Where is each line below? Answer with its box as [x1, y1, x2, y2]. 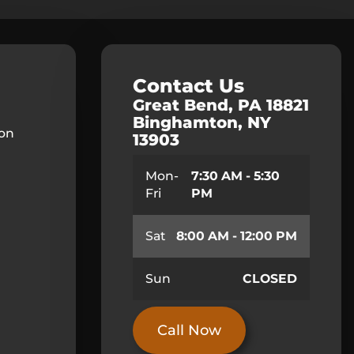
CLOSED [243, 270, 297, 286]
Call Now [157, 321, 221, 339]
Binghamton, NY [133, 112, 271, 132]
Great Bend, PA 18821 [133, 95, 309, 115]
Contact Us [133, 73, 244, 97]
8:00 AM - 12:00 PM [176, 228, 297, 243]
